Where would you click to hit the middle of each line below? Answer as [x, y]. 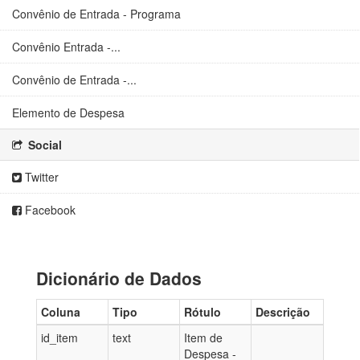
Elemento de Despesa [68, 112]
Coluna [61, 312]
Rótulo [202, 312]
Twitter [40, 177]
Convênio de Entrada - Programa [96, 14]
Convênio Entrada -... [66, 47]
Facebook [49, 210]
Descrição [283, 312]
